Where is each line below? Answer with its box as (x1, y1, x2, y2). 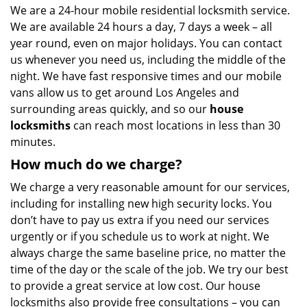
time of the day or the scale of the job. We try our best (10, 262, 288, 277)
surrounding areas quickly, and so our (10, 101, 210, 116)
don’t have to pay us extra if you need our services (10, 212, 269, 228)
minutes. (10, 134, 56, 149)
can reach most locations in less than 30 (71, 118, 280, 133)
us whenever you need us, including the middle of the (10, 52, 286, 67)
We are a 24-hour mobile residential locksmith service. (10, 3, 290, 18)
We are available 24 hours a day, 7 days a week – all (10, 19, 272, 34)
